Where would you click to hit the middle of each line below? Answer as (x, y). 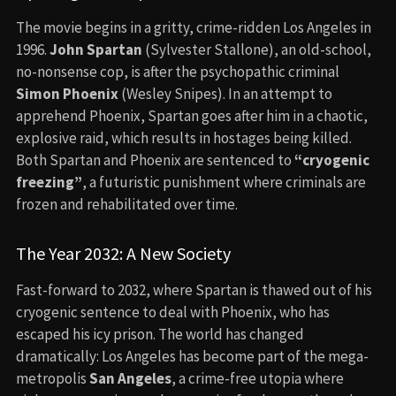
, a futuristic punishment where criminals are (224, 182)
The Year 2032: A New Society (123, 253)
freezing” (49, 182)
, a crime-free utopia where (258, 378)
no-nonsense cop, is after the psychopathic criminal (178, 71)
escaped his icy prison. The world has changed (160, 334)
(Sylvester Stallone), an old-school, (257, 49)
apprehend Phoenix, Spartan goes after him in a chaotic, (192, 115)
